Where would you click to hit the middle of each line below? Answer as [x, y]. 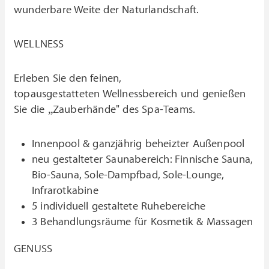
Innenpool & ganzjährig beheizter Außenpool [138, 144]
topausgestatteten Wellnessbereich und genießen [130, 94]
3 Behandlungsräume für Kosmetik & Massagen [143, 222]
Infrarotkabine [65, 190]
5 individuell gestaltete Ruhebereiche [119, 206]
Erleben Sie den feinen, [68, 78]
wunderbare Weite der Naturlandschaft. [107, 10]
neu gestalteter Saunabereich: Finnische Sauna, [142, 159]
